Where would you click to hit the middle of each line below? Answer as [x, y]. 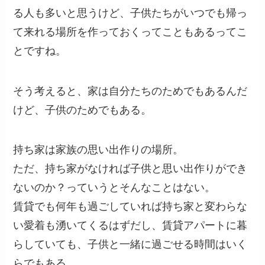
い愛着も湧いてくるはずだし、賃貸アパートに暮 [130, 226]
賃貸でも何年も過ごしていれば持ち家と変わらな [130, 207]
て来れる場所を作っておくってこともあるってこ [130, 32]
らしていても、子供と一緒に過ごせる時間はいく [130, 245]
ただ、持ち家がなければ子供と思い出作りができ [130, 169]
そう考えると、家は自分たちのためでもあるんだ [130, 91]
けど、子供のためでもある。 [83, 110]
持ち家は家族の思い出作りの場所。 [98, 150]
